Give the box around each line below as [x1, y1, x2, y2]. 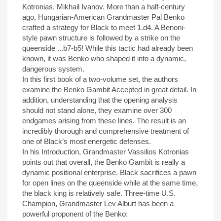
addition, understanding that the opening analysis [22, 96, 178, 104]
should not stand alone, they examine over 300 [22, 106, 172, 114]
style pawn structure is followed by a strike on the [22, 34, 180, 42]
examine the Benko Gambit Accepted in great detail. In [22, 85, 196, 94]
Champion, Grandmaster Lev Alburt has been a [22, 199, 174, 208]
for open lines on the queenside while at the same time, [22, 179, 198, 187]
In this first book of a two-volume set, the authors [22, 75, 178, 83]
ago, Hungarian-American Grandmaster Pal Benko [22, 13, 184, 21]
